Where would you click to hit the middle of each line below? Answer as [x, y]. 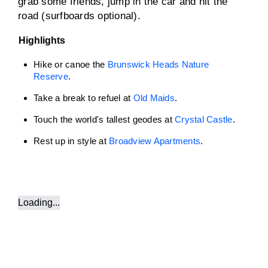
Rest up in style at [71, 141]
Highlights [43, 40]
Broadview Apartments [155, 141]
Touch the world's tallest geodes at [104, 119]
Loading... [39, 202]
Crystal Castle [204, 119]
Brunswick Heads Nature [158, 64]
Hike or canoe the [71, 64]
